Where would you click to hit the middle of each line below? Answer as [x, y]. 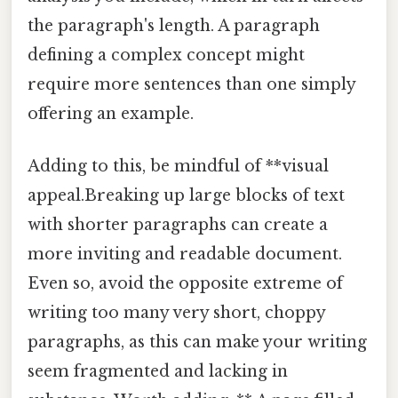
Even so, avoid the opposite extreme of [185, 283]
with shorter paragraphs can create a [178, 224]
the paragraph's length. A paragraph [174, 25]
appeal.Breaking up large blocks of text [186, 195]
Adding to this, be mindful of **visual [178, 166]
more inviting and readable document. [185, 254]
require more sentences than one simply [191, 84]
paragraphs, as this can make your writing [197, 342]
